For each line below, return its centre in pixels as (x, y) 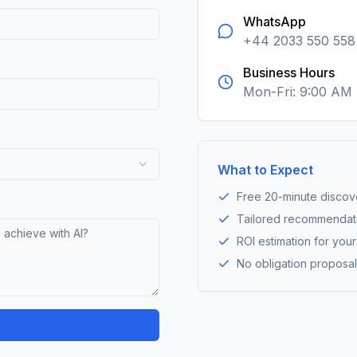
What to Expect (265, 169)
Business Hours (289, 72)
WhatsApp (275, 21)
